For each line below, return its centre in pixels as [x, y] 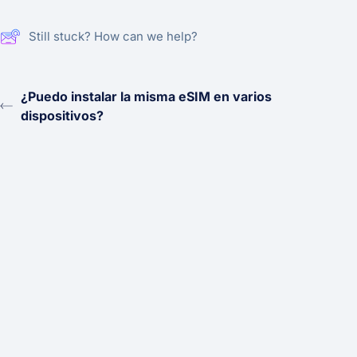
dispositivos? [63, 115]
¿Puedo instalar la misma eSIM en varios [147, 96]
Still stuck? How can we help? [114, 36]
